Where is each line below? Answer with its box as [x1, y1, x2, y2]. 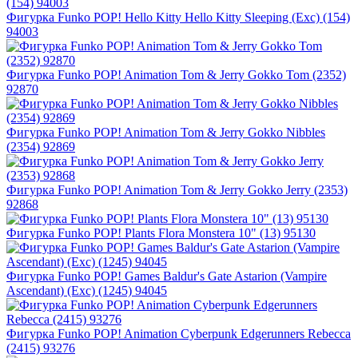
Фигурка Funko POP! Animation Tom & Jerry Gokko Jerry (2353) [6, 183, 348, 197]
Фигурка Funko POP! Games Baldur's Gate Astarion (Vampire [6, 269, 327, 284]
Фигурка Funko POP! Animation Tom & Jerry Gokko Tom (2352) [6, 68, 346, 82]
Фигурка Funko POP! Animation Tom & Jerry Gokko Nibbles [6, 125, 325, 140]
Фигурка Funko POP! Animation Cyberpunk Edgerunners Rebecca [6, 327, 351, 341]
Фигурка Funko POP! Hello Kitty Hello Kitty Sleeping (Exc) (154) [6, 10, 350, 25]
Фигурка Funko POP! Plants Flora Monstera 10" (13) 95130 [6, 226, 316, 241]
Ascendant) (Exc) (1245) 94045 [6, 284, 167, 298]
